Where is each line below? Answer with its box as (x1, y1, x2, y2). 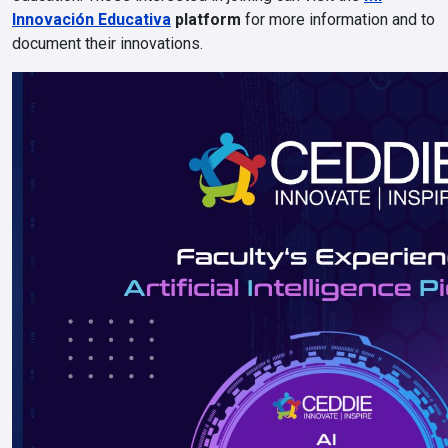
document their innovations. (12, 34, 203, 53)
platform (171, 10, 241, 29)
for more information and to (241, 10, 435, 29)
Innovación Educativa (12, 10, 171, 29)
